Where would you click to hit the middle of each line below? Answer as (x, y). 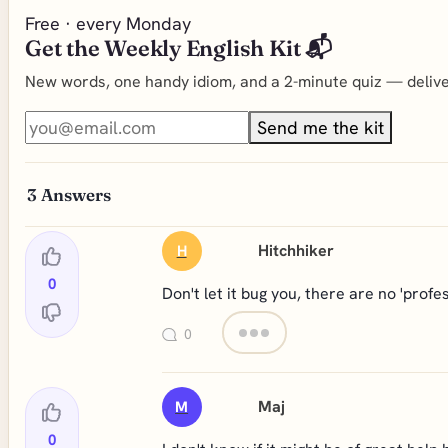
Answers (76, 194)
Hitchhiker (296, 250)
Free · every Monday (108, 23)
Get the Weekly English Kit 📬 (178, 48)
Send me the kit (320, 127)
